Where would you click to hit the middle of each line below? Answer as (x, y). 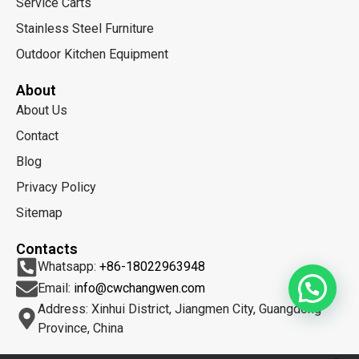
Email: (56, 288)
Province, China (81, 328)
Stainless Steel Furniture (85, 28)
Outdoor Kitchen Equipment (92, 54)
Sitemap (39, 212)
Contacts (47, 248)
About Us (42, 110)
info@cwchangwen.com (139, 288)
